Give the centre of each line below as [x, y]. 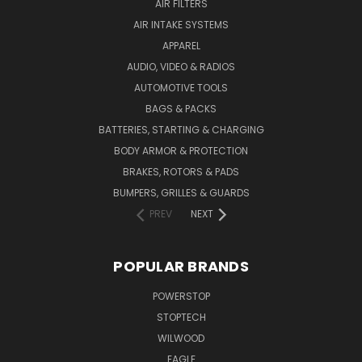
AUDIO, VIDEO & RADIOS [181, 66]
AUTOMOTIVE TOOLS [181, 87]
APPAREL [181, 45]
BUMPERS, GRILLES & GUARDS [181, 192]
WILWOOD [181, 338]
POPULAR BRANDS [181, 266]
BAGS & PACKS [181, 108]
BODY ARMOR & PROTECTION [181, 150]
